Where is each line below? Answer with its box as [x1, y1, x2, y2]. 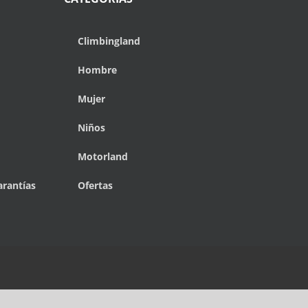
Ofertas [77, 179, 113, 192]
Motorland [77, 150, 128, 164]
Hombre [77, 63, 117, 77]
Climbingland [77, 34, 140, 48]
